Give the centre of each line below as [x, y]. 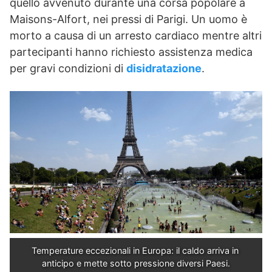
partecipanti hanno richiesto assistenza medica [131, 52]
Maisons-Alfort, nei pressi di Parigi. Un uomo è [128, 19]
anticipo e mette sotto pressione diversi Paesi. [136, 263]
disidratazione [164, 68]
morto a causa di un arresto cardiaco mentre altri [136, 35]
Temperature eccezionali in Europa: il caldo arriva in [135, 250]
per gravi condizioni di [68, 68]
